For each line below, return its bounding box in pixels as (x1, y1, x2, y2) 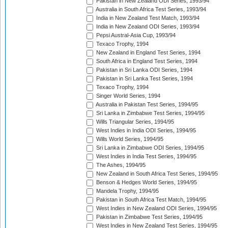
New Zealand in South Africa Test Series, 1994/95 (95, 170, 218, 177)
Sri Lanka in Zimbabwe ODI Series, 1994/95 (95, 145, 204, 151)
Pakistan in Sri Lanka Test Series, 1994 (95, 75, 193, 82)
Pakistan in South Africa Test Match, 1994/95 (95, 196, 206, 203)
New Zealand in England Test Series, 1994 (95, 49, 201, 56)
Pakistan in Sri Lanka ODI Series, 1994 (95, 67, 192, 73)
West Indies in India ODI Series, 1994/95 (95, 127, 196, 134)
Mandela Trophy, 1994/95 (95, 188, 159, 194)
